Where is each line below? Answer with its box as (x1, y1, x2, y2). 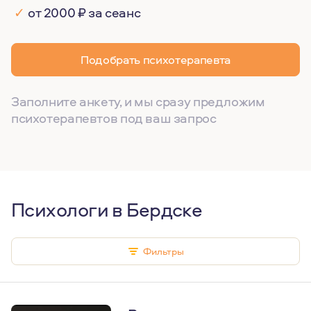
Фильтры (138, 244, 184, 258)
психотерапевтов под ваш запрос (11, 109, 217, 127)
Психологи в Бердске (11, 196, 203, 223)
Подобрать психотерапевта (81, 51, 230, 67)
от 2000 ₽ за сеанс (28, 3, 141, 22)
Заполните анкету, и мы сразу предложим (11, 92, 265, 110)
